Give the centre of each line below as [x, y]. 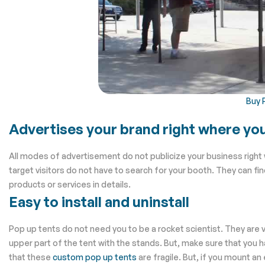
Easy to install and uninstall [99, 201]
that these [31, 257]
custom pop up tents [95, 257]
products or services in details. [70, 184]
